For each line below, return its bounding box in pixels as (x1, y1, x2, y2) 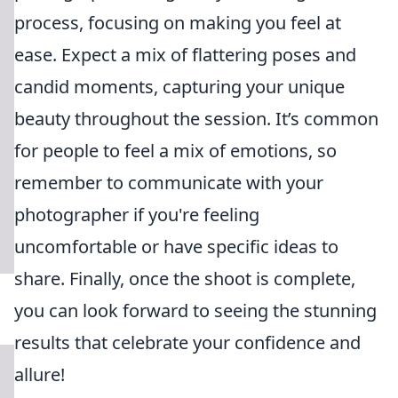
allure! (14, 362, 65, 386)
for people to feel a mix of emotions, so (14, 139, 337, 163)
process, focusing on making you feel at (14, 11, 341, 35)
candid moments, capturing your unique (14, 75, 345, 99)
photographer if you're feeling (14, 203, 259, 227)
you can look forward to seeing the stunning (14, 298, 377, 322)
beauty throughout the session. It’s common (14, 107, 378, 131)
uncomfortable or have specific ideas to (14, 235, 338, 259)
